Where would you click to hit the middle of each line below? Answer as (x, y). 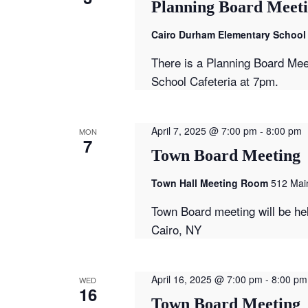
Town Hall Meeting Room (211, 183)
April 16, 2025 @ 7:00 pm (207, 279)
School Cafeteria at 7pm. (214, 80)
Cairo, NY (176, 229)
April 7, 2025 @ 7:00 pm (204, 130)
